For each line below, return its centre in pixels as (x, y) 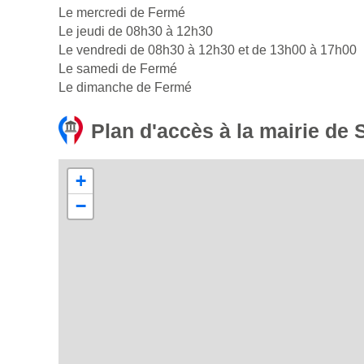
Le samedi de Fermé (118, 69)
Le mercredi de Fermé (122, 13)
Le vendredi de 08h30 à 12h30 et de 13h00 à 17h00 (208, 50)
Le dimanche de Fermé (125, 88)
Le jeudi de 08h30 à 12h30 (136, 32)
